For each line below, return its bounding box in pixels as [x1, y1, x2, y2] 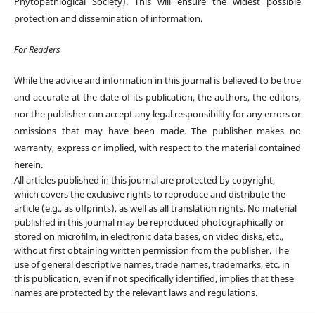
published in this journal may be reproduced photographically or [13, 216, 284, 229]
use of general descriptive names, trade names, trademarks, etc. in [13, 258, 290, 271]
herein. [13, 158, 43, 172]
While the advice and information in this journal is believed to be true [13, 74, 302, 87]
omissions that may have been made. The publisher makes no [13, 124, 302, 138]
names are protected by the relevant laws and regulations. [13, 286, 257, 300]
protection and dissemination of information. [13, 12, 202, 25]
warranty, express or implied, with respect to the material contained [13, 141, 302, 155]
